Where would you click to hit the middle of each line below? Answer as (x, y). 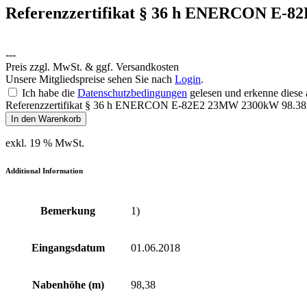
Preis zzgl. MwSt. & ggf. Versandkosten (92, 66)
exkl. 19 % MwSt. (45, 143)
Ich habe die (50, 93)
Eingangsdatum (68, 247)
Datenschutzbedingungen (132, 93)
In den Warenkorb (46, 119)
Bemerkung (68, 210)
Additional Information (44, 170)
